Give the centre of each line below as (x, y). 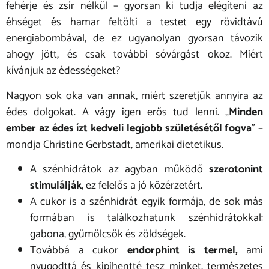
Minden (246, 112)
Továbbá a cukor (79, 251)
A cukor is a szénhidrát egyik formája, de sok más (147, 202)
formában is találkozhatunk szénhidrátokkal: (147, 218)
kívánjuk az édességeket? (63, 71)
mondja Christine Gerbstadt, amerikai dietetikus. (115, 144)
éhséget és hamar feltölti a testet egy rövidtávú (134, 23)
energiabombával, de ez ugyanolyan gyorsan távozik (134, 39)
